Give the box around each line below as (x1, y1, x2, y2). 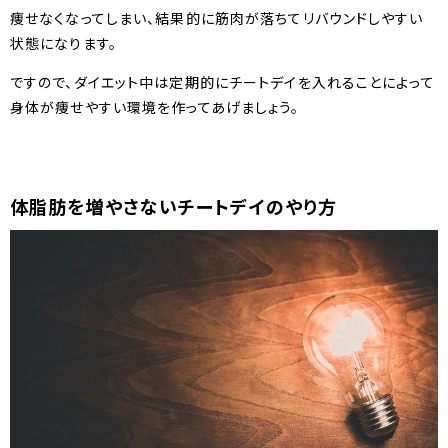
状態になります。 (10, 33, 117, 54)
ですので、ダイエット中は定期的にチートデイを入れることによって (10, 72, 435, 93)
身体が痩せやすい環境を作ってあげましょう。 (10, 97, 300, 118)
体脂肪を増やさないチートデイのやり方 (10, 193, 338, 220)
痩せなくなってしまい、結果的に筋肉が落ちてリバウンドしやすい (10, 8, 424, 29)
